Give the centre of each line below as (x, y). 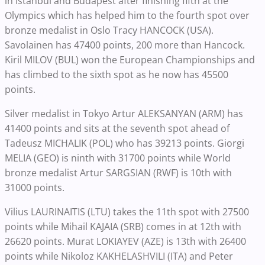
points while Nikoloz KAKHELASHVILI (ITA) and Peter (119, 256)
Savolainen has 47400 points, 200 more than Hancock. (125, 45)
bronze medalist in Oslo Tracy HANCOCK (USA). (109, 30)
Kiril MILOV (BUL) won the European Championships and (130, 60)
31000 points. (35, 188)
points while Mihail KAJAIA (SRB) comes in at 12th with (123, 227)
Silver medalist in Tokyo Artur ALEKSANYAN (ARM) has (124, 114)
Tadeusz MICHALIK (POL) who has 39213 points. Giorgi (125, 143)
